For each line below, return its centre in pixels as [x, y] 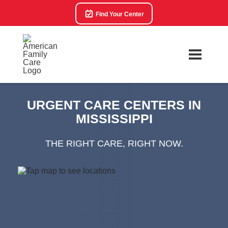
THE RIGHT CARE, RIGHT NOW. [114, 144]
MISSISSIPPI [114, 119]
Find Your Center [119, 14]
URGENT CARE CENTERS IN [114, 105]
